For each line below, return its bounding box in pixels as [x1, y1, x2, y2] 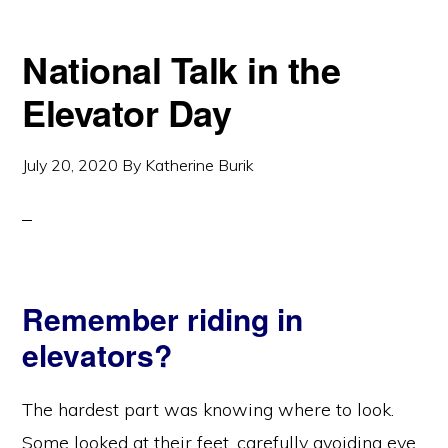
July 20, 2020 [22, 154, 119, 175]
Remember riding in [22, 296, 304, 340]
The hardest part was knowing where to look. [22, 397, 395, 421]
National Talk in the [22, 42, 341, 95]
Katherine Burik [145, 154, 255, 175]
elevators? [22, 332, 173, 376]
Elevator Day [22, 85, 232, 138]
